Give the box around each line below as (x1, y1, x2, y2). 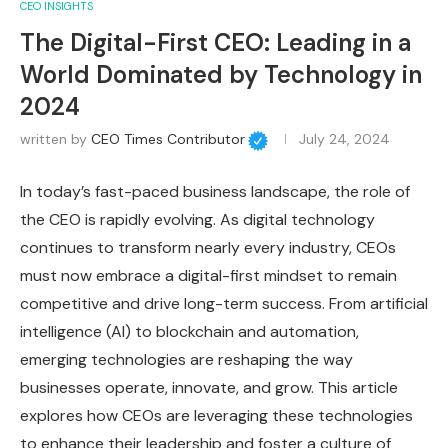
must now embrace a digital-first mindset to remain (20, 264, 397, 286)
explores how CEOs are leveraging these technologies (20, 404, 413, 426)
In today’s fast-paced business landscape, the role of (20, 180, 410, 202)
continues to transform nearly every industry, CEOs (20, 236, 396, 258)
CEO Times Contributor (91, 130, 245, 149)
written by (20, 130, 91, 149)
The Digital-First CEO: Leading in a (20, 26, 411, 58)
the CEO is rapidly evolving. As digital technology (20, 208, 375, 230)
